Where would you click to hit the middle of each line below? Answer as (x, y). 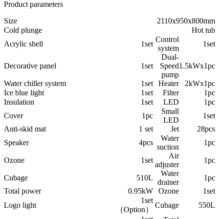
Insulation (19, 102)
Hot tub (203, 30)
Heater (169, 84)
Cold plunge (23, 30)
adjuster (167, 165)
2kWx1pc (200, 84)
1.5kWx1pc (197, 66)
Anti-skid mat (25, 129)
